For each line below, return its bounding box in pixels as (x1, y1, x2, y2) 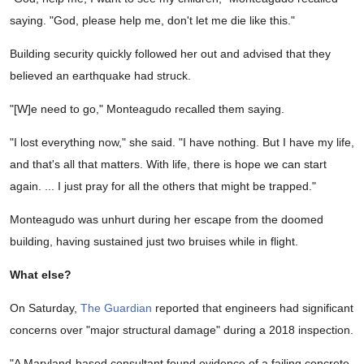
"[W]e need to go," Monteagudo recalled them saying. (10, 102, 284, 116)
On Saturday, (10, 301, 80, 315)
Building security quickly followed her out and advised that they (10, 47, 331, 61)
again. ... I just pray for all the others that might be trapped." (10, 180, 316, 193)
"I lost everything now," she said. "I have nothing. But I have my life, (10, 136, 354, 149)
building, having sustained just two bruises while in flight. (10, 235, 298, 249)
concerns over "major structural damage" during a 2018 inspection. (10, 323, 353, 337)
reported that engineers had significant (152, 301, 353, 315)
